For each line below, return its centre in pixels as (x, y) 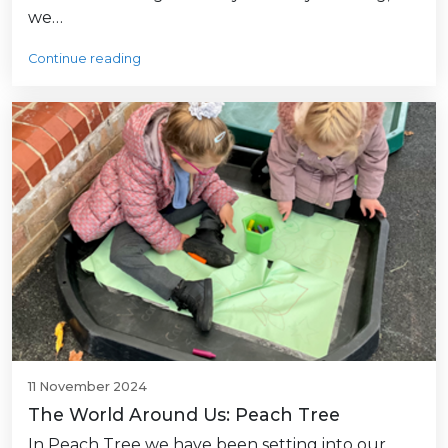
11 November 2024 (87, 387)
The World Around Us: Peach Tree (184, 415)
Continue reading (84, 59)
